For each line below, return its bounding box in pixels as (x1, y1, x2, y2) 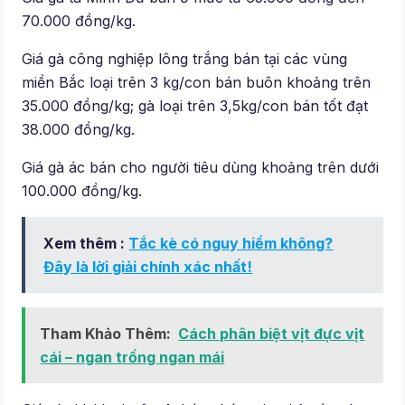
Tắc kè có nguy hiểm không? (128, 234, 334, 253)
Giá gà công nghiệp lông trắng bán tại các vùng (22, 50, 348, 69)
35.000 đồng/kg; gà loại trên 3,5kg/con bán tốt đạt (22, 97, 369, 116)
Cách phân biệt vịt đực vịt (178, 325, 365, 344)
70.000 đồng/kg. (22, 12, 137, 31)
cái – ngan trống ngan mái (40, 348, 225, 367)
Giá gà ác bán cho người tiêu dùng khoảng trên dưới (22, 158, 380, 177)
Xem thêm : (43, 234, 129, 253)
